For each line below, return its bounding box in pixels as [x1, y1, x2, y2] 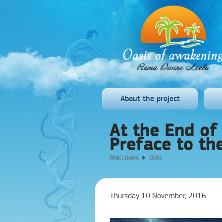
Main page [109, 153, 139, 161]
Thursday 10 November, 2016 [110, 191, 206, 200]
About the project [120, 94, 180, 104]
